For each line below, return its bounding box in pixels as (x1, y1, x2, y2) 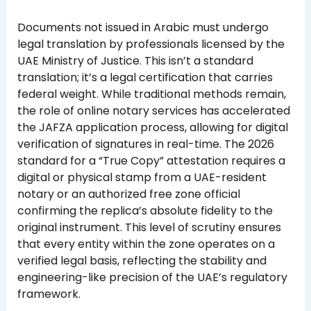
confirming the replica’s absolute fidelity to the (17, 203, 273, 219)
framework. (17, 286, 81, 303)
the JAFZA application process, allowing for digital (17, 119, 288, 136)
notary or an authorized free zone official (17, 186, 240, 203)
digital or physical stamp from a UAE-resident (17, 169, 267, 186)
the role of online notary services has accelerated (17, 103, 290, 119)
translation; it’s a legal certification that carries (17, 69, 273, 86)
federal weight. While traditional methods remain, (17, 86, 286, 103)
